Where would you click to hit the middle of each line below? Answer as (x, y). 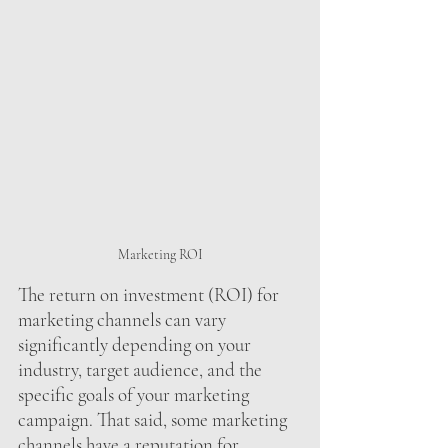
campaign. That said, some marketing (154, 419)
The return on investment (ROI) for (150, 294)
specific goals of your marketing (135, 394)
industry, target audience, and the (142, 369)
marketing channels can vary (124, 319)
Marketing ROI (160, 254)
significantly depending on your (136, 344)
